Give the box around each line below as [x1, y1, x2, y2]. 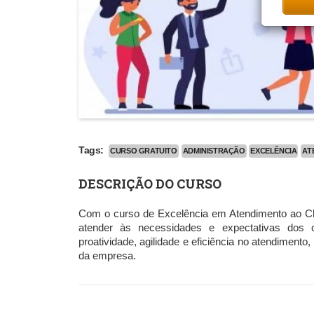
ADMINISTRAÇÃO [182, 146, 245, 155]
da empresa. [78, 249, 136, 261]
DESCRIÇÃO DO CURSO [78, 175, 221, 192]
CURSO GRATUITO [110, 146, 177, 155]
